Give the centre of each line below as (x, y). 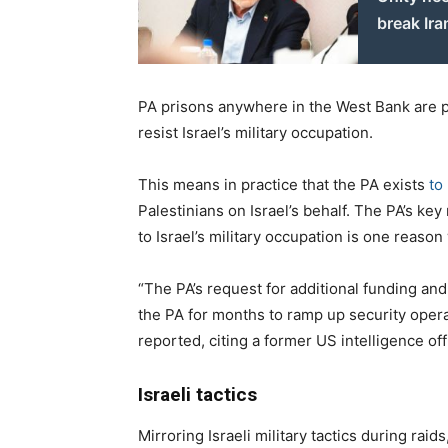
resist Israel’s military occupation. (255, 133)
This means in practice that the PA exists (283, 185)
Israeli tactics (197, 395)
